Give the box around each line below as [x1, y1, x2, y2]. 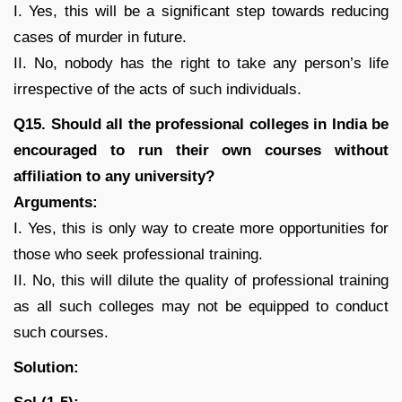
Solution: [13, 358, 79, 376]
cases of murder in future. [13, 28, 187, 46]
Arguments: [13, 193, 98, 211]
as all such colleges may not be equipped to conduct [13, 297, 389, 315]
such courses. [13, 323, 109, 341]
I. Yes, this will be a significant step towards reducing [13, 2, 389, 20]
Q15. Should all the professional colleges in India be [13, 115, 389, 133]
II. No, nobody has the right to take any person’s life [13, 54, 389, 72]
